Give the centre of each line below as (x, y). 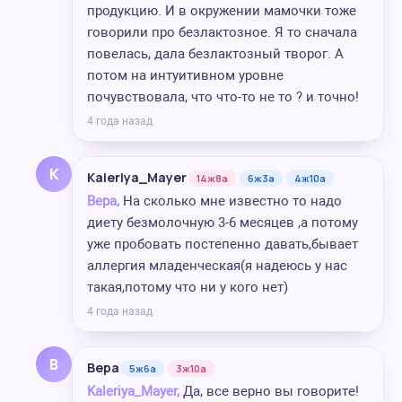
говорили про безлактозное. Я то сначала (222, 32)
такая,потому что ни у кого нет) (188, 287)
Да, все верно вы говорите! (269, 391)
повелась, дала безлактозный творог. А (215, 54)
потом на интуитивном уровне (185, 75)
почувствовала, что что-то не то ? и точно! (223, 97)
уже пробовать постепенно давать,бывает (223, 244)
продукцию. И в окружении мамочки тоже (222, 11)
